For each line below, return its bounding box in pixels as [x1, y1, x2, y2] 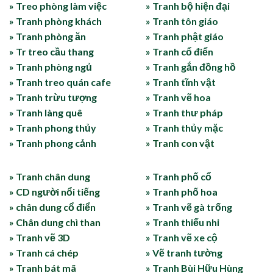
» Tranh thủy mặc [146, 121, 223, 133]
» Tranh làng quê [9, 106, 82, 118]
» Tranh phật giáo [146, 30, 224, 42]
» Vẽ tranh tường [146, 246, 222, 258]
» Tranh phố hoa [146, 185, 218, 197]
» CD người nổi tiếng [9, 185, 100, 197]
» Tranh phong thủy [9, 121, 96, 133]
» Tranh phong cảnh [9, 136, 96, 149]
